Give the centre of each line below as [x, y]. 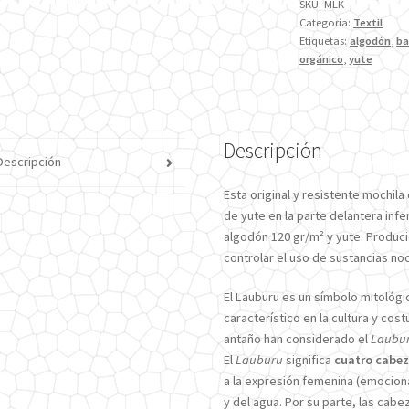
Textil [368, 23]
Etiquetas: [325, 41]
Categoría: [327, 23]
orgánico [322, 59]
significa [308, 360]
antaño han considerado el [297, 339]
